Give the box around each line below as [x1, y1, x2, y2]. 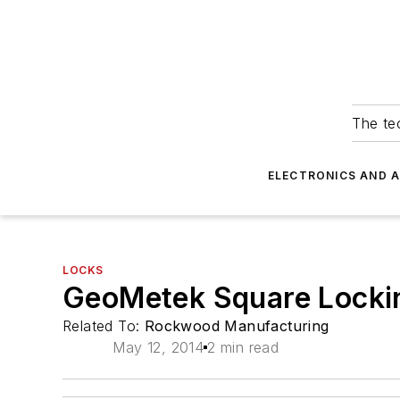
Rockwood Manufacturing [144, 317, 329, 335]
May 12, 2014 [112, 338, 204, 356]
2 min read [207, 338, 279, 356]
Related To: [62, 317, 145, 335]
